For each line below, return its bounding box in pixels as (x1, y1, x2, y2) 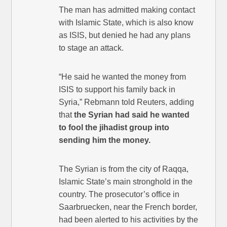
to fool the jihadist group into (59, 123, 170, 132)
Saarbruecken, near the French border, (59, 203, 198, 212)
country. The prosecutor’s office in (59, 190, 180, 199)
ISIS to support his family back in (59, 85, 176, 94)
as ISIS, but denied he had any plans (59, 31, 191, 40)
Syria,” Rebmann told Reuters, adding (59, 98, 195, 107)
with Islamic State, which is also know (59, 18, 194, 27)
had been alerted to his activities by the (59, 215, 199, 224)
